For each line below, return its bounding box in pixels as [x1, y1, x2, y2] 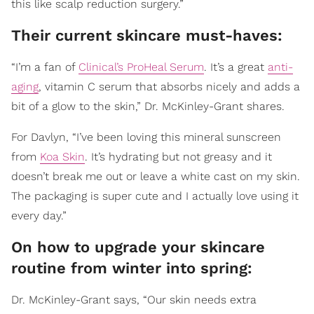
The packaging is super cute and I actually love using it [11, 189, 299, 203]
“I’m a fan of [11, 60, 78, 74]
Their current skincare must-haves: [11, 27, 282, 45]
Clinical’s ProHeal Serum [78, 60, 204, 74]
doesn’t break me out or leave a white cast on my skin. [11, 170, 300, 184]
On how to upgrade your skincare [11, 238, 265, 257]
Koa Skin [40, 150, 85, 164]
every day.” [11, 209, 67, 223]
